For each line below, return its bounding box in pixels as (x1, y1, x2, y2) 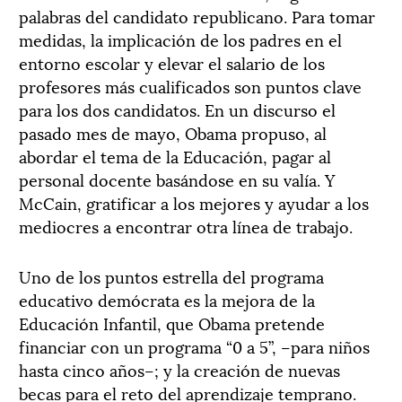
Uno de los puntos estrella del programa (19, 263, 324, 288)
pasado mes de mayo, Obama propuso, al (19, 119, 327, 144)
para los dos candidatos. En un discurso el (19, 96, 336, 121)
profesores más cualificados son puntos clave (19, 73, 362, 98)
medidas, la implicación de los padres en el (19, 26, 342, 51)
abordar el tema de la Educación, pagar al (19, 143, 331, 168)
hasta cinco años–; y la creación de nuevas (19, 356, 340, 381)
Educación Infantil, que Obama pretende (19, 310, 325, 335)
